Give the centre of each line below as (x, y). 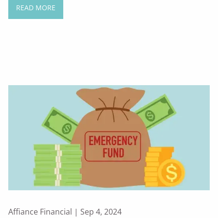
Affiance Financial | (45, 211)
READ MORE (36, 7)
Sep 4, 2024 (101, 211)
